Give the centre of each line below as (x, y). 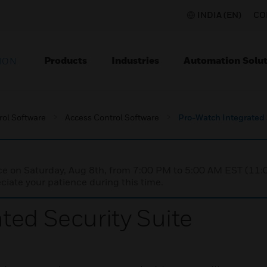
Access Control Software (112, 117)
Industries (135, 60)
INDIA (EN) (219, 15)
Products (66, 60)
